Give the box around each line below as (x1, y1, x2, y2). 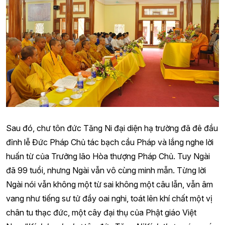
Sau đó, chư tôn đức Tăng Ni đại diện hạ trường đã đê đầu (6, 123, 218, 133)
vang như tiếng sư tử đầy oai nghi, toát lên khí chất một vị (6, 193, 212, 203)
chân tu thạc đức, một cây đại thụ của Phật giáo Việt (6, 207, 196, 217)
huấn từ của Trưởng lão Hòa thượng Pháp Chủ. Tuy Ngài (6, 151, 210, 161)
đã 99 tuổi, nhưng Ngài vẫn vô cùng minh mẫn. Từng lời (6, 165, 206, 175)
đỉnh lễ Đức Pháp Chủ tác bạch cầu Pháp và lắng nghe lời (6, 137, 213, 147)
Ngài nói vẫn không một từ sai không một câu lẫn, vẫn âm (6, 179, 213, 189)
